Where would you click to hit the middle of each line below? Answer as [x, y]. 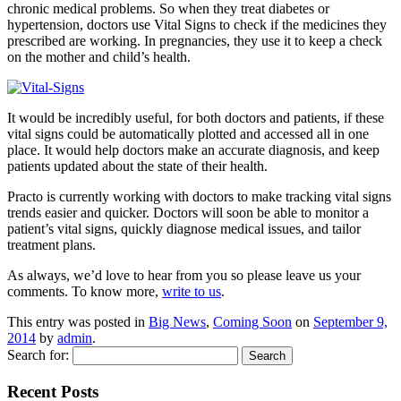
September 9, [350, 321]
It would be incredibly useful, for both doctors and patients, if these [196, 117]
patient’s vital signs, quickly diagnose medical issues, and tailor [184, 228]
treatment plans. [51, 244]
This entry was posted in [78, 321]
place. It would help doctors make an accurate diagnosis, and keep [193, 149]
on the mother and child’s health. [99, 56]
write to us [192, 291]
